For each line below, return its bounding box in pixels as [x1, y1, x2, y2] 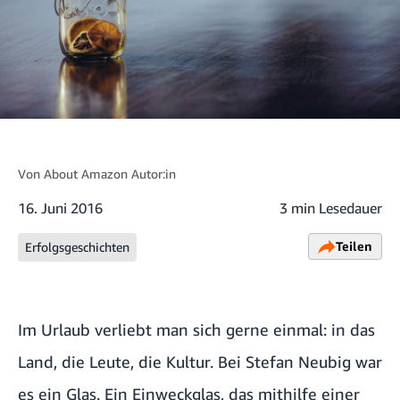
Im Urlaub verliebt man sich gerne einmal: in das [18, 320, 375, 340]
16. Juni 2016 [18, 199, 103, 218]
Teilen [336, 238, 372, 254]
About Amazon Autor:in [44, 166, 176, 182]
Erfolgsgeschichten [25, 239, 129, 255]
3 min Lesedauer [279, 199, 382, 218]
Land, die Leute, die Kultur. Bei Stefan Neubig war [18, 352, 382, 372]
